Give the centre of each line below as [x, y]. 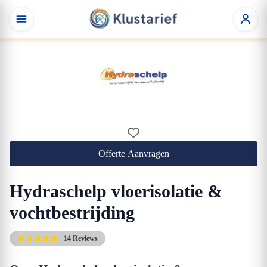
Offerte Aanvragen [133, 153]
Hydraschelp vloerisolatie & [116, 191]
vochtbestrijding [72, 212]
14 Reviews [81, 238]
